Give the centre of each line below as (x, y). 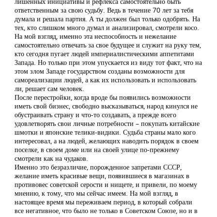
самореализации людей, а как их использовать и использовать (105, 80)
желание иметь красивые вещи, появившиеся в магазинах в (102, 176)
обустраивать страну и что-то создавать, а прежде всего (95, 115)
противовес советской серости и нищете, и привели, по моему (106, 184)
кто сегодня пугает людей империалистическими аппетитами (104, 54)
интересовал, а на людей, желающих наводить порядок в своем (107, 141)
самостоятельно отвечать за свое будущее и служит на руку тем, (108, 45)
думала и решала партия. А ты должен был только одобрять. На (107, 19)
